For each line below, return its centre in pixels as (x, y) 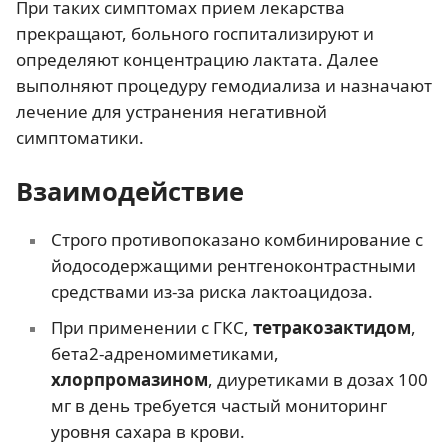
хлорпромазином (129, 379)
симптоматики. (80, 137)
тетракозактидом (331, 327)
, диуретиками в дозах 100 (317, 379)
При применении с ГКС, (151, 327)
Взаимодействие (130, 191)
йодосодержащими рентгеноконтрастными (233, 265)
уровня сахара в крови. (147, 431)
